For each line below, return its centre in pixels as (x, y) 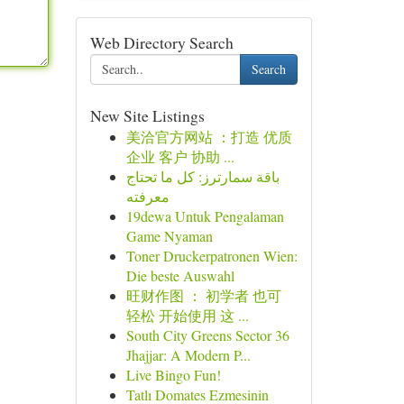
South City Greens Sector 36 (207, 335)
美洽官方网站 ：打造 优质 (209, 137)
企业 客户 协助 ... (180, 156)
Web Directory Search (161, 42)
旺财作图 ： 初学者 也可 (203, 295)
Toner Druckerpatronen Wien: (211, 256)
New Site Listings (147, 115)
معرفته (147, 196)
